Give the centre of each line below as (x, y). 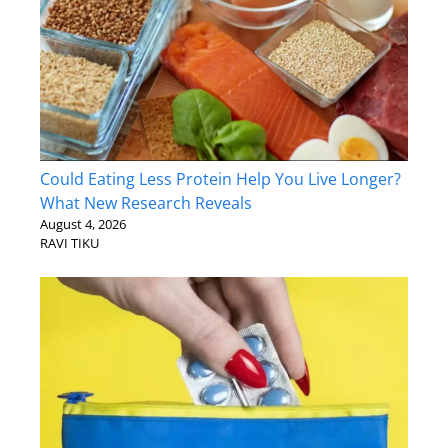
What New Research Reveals (146, 202)
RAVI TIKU (69, 242)
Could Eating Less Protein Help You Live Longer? (220, 178)
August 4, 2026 (83, 223)
